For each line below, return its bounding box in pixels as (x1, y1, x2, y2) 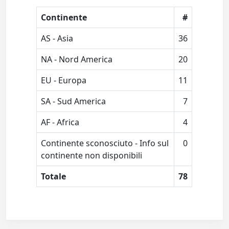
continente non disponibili (41, 150, 143, 162)
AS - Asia (41, 33, 74, 44)
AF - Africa (41, 117, 80, 128)
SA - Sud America (41, 96, 106, 107)
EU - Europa (41, 75, 87, 86)
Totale (41, 171, 66, 182)
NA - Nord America (41, 54, 113, 65)
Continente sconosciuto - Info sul (41, 138, 169, 149)
